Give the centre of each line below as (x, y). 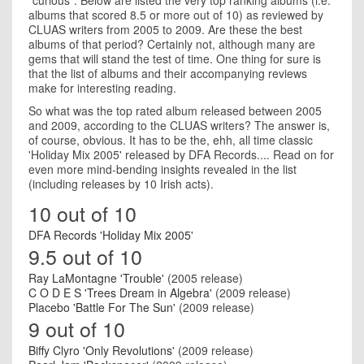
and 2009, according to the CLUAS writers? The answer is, (179, 125)
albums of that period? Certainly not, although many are (172, 44)
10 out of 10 (82, 213)
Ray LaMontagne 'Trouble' (96, 278)
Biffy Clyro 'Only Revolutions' (102, 350)
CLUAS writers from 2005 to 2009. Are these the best (165, 29)
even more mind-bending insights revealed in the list (162, 169)
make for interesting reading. (102, 88)
